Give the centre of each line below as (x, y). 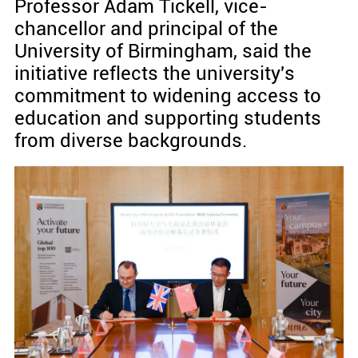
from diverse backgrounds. (130, 141)
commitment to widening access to (167, 96)
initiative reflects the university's (154, 74)
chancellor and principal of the (146, 29)
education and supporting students (167, 119)
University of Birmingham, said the (163, 52)
